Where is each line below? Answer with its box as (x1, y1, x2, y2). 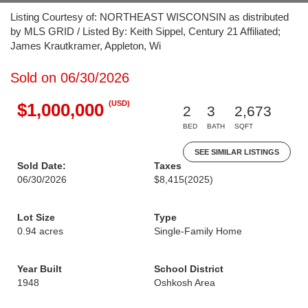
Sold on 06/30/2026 (10, 70, 129, 85)
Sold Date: (17, 160, 66, 171)
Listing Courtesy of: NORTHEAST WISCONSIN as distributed (10, 11, 289, 23)
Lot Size (17, 212, 55, 223)
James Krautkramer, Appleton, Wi (10, 40, 161, 52)
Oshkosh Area (154, 277, 215, 288)
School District (154, 263, 223, 274)
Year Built (17, 263, 62, 274)
